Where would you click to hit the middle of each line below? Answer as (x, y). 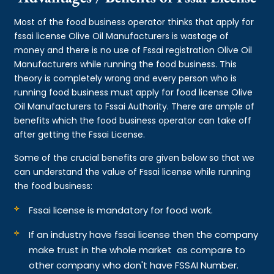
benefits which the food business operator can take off (133, 120)
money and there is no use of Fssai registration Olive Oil (133, 50)
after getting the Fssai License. (80, 134)
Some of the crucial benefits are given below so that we (135, 157)
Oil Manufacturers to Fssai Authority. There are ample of (135, 106)
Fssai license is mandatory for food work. (121, 210)
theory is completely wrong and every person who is (126, 78)
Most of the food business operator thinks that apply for (134, 22)
